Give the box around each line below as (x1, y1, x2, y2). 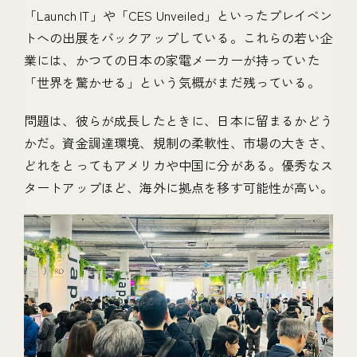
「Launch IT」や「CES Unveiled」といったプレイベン (24, 6, 333, 25)
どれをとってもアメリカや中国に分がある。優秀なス (24, 155, 333, 175)
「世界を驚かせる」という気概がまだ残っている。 (24, 73, 320, 92)
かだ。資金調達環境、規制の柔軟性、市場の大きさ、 (24, 133, 333, 153)
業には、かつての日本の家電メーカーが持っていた (24, 50, 320, 70)
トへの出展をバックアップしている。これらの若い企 (24, 28, 333, 48)
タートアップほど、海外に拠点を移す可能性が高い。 (24, 178, 333, 198)
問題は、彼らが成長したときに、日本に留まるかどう (24, 111, 333, 131)
